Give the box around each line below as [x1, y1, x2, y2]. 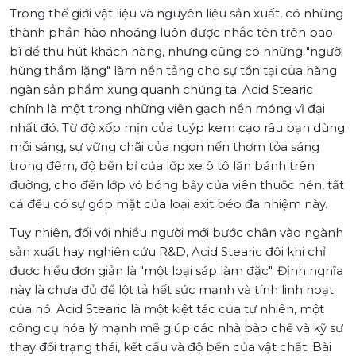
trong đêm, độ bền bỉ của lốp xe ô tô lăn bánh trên [10, 157, 315, 173]
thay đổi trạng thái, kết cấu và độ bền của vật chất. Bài [10, 339, 331, 354]
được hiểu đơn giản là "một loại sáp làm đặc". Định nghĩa [10, 262, 343, 278]
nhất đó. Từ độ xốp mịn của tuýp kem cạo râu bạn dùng [10, 119, 345, 135]
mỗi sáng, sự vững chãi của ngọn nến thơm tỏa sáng [10, 138, 319, 154]
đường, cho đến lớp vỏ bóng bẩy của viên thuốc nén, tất [10, 176, 344, 192]
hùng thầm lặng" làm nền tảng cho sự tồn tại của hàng [10, 62, 337, 78]
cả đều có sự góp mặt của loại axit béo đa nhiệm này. [10, 195, 327, 211]
